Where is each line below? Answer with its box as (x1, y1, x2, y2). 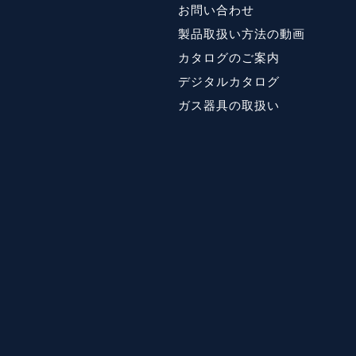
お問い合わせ (178, 3, 254, 17)
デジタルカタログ (178, 75, 280, 88)
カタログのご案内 (178, 51, 280, 64)
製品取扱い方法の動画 (178, 27, 305, 41)
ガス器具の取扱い (178, 99, 280, 112)
